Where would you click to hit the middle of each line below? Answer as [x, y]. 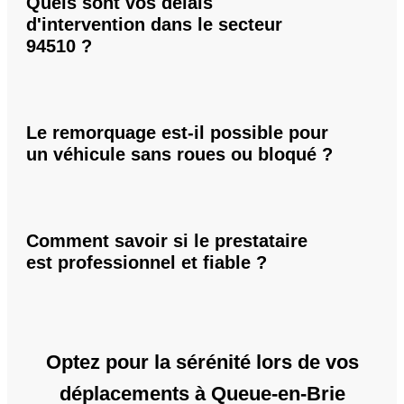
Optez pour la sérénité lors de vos [202, 362]
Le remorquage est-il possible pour [177, 133]
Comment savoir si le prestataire [167, 240]
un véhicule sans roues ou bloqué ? [179, 155]
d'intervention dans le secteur [154, 25]
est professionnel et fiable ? [147, 262]
